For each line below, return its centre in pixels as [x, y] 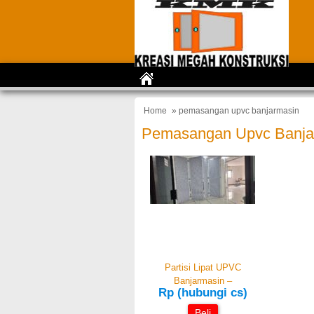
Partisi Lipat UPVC [203, 267]
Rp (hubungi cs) [203, 293]
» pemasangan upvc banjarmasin [234, 111]
